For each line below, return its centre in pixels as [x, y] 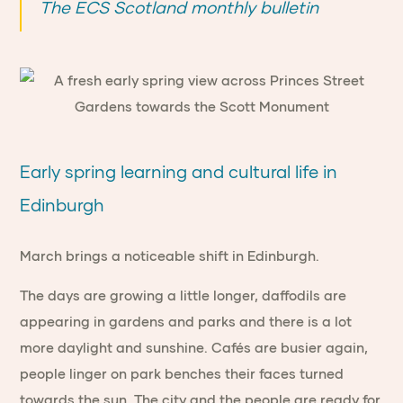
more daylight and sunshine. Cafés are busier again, [194, 348]
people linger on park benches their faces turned [182, 374]
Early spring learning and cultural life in [179, 172]
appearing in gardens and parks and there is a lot [186, 322]
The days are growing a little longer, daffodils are [184, 296]
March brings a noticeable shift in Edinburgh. [170, 256]
